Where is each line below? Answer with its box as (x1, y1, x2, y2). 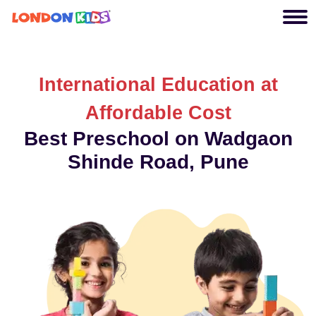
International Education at (38, 74, 278, 95)
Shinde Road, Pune (67, 151, 249, 173)
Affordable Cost (85, 102, 231, 123)
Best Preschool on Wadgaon (23, 128, 293, 150)
